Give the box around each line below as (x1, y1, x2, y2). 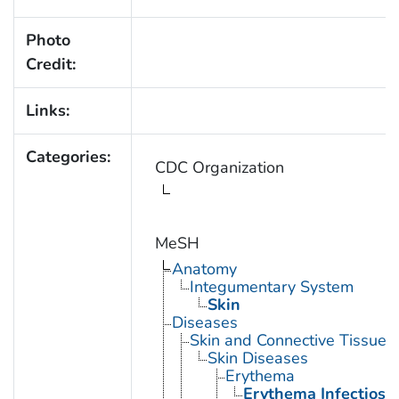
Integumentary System (189, 276, 354, 298)
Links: (25, 100, 69, 122)
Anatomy (171, 258, 237, 281)
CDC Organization (154, 157, 284, 179)
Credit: (25, 53, 76, 76)
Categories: (25, 146, 110, 168)
